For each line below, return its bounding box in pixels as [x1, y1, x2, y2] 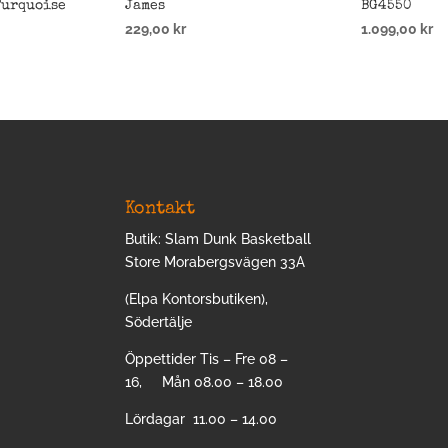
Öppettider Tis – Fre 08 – [125, 350, 288, 367]
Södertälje [125, 313, 192, 330]
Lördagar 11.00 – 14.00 [125, 410, 277, 427]
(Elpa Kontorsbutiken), [125, 290, 268, 307]
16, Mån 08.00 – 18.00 [125, 373, 283, 390]
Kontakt [125, 199, 195, 218]
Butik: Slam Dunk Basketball [125, 230, 311, 247]
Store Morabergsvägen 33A [125, 253, 305, 270]
